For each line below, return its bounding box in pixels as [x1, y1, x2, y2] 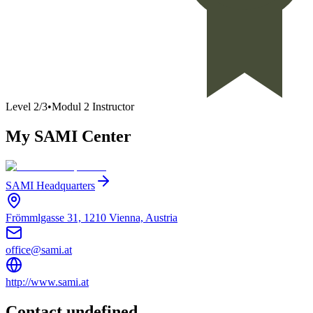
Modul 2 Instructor [52, 100, 134, 112]
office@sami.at [6, 243, 72, 256]
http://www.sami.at [6, 275, 89, 288]
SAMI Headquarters [6, 179, 95, 191]
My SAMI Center [6, 126, 131, 145]
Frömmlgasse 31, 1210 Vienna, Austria [6, 211, 177, 224]
